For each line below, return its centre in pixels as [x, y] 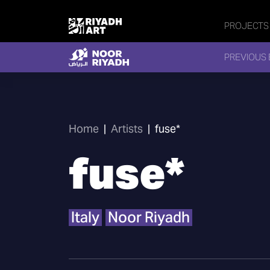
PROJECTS [246, 25]
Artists [127, 129]
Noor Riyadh [149, 217]
